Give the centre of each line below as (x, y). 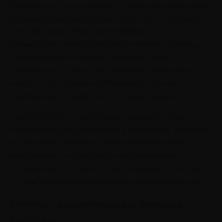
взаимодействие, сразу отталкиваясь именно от (111, 44)
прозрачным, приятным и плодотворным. (97, 96)
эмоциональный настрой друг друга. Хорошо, (106, 18)
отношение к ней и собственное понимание (103, 70)
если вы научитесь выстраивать (77, 31)
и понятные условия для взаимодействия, (99, 142)
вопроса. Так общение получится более (92, 83)
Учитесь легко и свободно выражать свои (98, 116)
